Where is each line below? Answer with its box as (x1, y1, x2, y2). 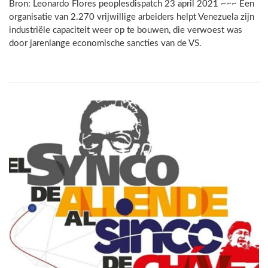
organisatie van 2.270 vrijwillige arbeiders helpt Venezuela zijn (9, 13, 254, 22)
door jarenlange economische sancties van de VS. (9, 39, 202, 48)
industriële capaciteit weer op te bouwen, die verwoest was (9, 26, 242, 35)
